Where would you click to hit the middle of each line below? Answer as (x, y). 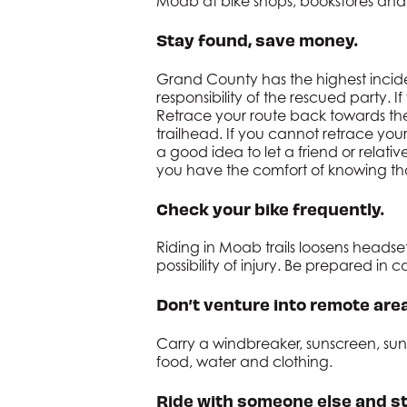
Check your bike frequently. (270, 208)
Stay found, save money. (257, 40)
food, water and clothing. (244, 361)
